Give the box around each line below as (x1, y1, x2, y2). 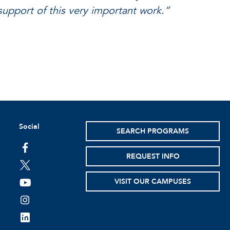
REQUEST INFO (126, 151, 180, 162)
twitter (18, 160, 48, 174)
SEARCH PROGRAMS (117, 126, 189, 137)
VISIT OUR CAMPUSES (114, 177, 191, 187)
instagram (18, 195, 64, 209)
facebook (18, 142, 61, 157)
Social (18, 122, 40, 132)
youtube (18, 177, 56, 191)
